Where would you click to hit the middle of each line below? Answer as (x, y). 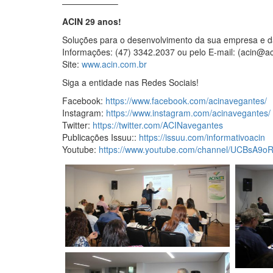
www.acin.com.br (114, 64)
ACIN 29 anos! (92, 22)
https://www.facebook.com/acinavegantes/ (186, 101)
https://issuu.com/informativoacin (202, 137)
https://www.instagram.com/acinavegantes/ (188, 113)
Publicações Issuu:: (101, 137)
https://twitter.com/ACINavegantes (158, 125)
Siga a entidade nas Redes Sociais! (130, 83)
